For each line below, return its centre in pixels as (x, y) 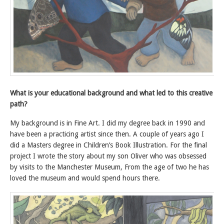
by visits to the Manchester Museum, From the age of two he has (109, 167)
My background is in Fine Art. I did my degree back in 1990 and (107, 123)
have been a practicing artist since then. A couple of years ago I (107, 134)
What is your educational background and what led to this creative (111, 93)
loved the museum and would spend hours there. (85, 178)
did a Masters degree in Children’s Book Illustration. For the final (108, 145)
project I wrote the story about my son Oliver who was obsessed (108, 156)
